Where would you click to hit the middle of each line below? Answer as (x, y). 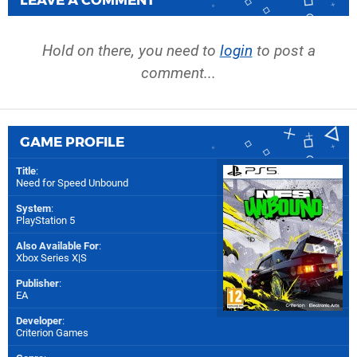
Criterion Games (52, 332)
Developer (39, 320)
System (33, 208)
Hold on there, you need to (131, 50)
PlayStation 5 (45, 220)
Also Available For (57, 245)
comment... (178, 73)
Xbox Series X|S (51, 257)
